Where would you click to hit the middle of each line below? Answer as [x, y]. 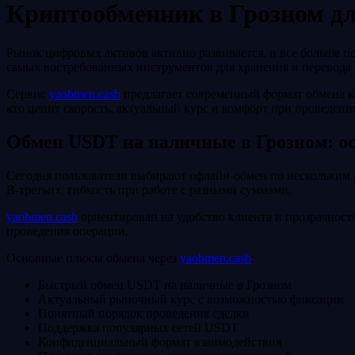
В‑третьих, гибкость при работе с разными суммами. [149, 189]
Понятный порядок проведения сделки [144, 313]
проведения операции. [67, 231]
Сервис [28, 94]
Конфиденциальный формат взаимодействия [160, 342]
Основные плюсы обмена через [93, 258]
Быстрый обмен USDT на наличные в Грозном [165, 284]
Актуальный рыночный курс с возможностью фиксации [191, 299]
